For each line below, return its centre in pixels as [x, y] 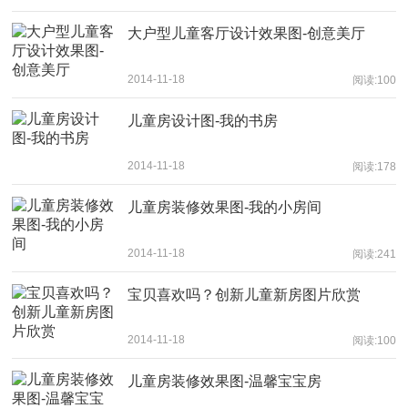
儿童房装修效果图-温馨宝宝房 [224, 381]
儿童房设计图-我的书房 [202, 120]
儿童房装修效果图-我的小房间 [224, 208]
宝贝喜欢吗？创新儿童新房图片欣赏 [244, 294]
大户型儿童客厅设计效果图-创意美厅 [246, 34]
